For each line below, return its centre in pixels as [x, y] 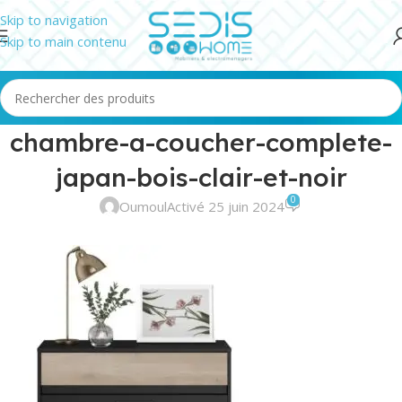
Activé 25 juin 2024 [226, 207]
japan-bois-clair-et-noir [201, 177]
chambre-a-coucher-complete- [201, 142]
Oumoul [144, 207]
